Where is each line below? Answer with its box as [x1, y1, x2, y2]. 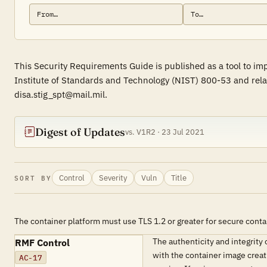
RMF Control [15, 237, 70, 249]
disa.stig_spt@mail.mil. [14, 89, 107, 100]
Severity [98, 173, 127, 182]
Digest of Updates [35, 125, 125, 139]
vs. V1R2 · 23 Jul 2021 [125, 127, 204, 137]
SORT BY [14, 173, 52, 182]
